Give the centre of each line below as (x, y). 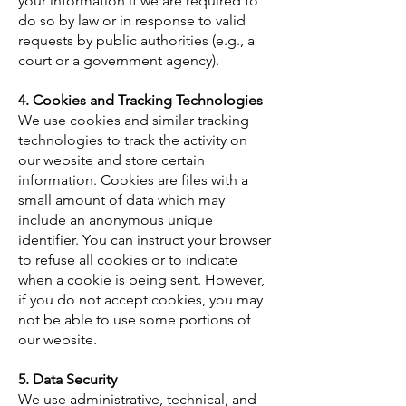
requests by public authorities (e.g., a (136, 40)
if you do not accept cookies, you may (140, 299)
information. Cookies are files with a (133, 179)
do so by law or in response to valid (132, 20)
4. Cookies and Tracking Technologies (140, 100)
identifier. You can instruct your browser (145, 239)
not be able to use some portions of (135, 319)
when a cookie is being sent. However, (141, 279)
